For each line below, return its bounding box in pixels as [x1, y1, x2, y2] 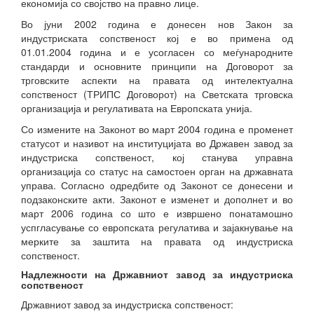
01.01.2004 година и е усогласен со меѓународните [21, 45, 293, 59]
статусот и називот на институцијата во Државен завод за [21, 136, 293, 150]
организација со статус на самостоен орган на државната [21, 164, 293, 178]
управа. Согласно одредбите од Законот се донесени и [21, 178, 293, 192]
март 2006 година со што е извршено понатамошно [21, 206, 293, 220]
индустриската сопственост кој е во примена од [21, 31, 293, 45]
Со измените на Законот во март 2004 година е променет [21, 122, 293, 136]
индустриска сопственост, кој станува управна [21, 150, 293, 164]
